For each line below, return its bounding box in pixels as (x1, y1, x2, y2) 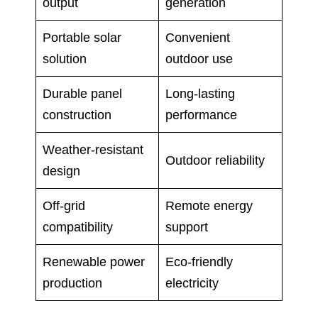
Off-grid (43, 198, 85, 213)
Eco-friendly (165, 254, 233, 269)
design (43, 163, 80, 178)
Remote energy (165, 198, 253, 213)
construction (43, 107, 111, 122)
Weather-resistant (43, 142, 143, 157)
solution (43, 51, 87, 66)
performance (165, 107, 237, 122)
